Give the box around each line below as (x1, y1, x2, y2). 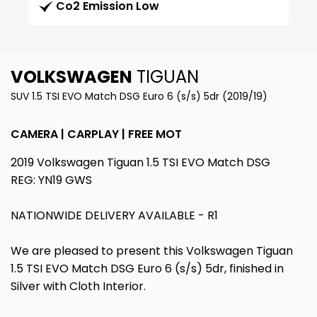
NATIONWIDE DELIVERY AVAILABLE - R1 (11, 207, 218, 224)
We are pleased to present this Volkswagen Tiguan (11, 243, 293, 260)
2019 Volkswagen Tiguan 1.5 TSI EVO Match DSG (11, 154, 270, 171)
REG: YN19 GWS (11, 172, 92, 189)
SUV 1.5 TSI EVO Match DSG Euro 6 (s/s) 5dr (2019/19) (11, 89, 267, 104)
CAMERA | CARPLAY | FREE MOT (11, 126, 182, 143)
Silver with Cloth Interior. (11, 278, 146, 295)
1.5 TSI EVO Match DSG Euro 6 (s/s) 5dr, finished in (11, 260, 284, 277)
